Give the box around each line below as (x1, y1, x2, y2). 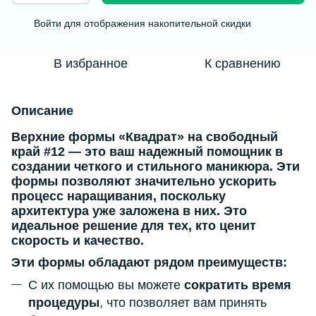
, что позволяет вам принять (99, 296, 267, 310)
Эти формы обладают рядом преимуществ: (11, 255, 287, 270)
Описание (11, 104, 73, 118)
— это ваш (65, 145, 138, 159)
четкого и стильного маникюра (74, 159, 269, 174)
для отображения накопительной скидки (61, 18, 251, 29)
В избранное (53, 56, 128, 71)
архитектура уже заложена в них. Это (11, 204, 247, 218)
